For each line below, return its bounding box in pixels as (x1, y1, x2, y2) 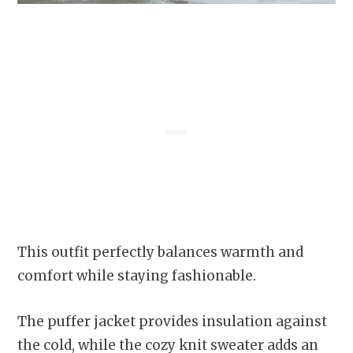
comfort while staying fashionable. (17, 266, 256, 284)
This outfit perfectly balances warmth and (17, 243, 303, 261)
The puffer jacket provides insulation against (17, 313, 327, 330)
